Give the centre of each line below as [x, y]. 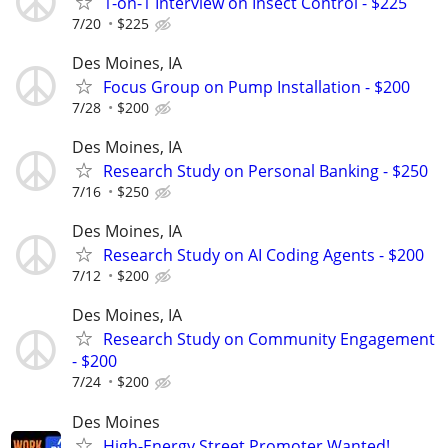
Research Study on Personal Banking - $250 [265, 171]
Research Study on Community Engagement [269, 339]
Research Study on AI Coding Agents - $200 [263, 255]
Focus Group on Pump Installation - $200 [256, 86]
